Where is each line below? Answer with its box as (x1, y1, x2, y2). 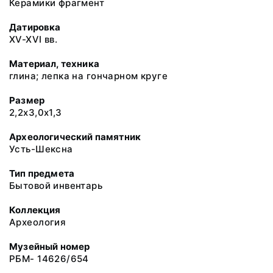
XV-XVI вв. (9, 34, 58, 45)
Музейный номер (9, 241, 90, 252)
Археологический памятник (9, 131, 141, 143)
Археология (9, 216, 66, 228)
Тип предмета (9, 168, 75, 179)
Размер (9, 94, 45, 106)
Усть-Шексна (9, 143, 73, 155)
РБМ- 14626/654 (9, 253, 89, 264)
